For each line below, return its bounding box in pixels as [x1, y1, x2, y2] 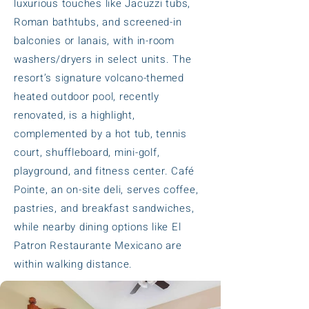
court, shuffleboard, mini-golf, [14, 145, 160, 160]
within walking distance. [14, 257, 132, 272]
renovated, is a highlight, [14, 108, 135, 123]
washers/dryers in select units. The [14, 52, 192, 67]
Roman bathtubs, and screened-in [14, 14, 182, 30]
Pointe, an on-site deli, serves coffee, [14, 182, 199, 197]
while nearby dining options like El [14, 219, 181, 235]
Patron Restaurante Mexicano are [14, 238, 182, 253]
